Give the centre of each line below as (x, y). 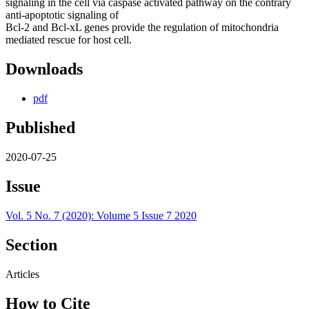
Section (31, 245)
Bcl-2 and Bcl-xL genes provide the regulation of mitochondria (142, 28)
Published (40, 128)
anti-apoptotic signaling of (63, 15)
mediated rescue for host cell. (69, 40)
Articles (22, 274)
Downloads (44, 69)
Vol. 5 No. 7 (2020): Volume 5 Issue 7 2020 (101, 215)
